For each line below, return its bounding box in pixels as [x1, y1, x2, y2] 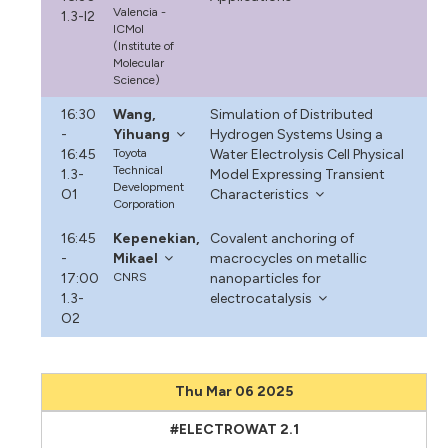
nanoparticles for [209, 269, 321, 287]
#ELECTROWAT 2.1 [169, 420, 299, 438]
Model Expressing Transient [209, 165, 385, 183]
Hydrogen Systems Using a [209, 125, 383, 143]
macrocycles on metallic [209, 249, 367, 267]
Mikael [113, 249, 159, 267]
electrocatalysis [209, 289, 312, 307]
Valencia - [113, 4, 167, 19]
